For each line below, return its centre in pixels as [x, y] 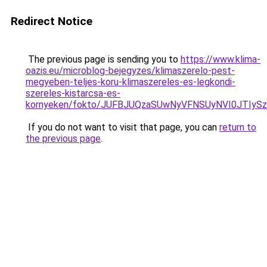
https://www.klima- [221, 59]
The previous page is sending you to [103, 59]
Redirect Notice [52, 21]
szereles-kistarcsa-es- [73, 93]
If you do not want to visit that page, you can [122, 127]
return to [238, 127]
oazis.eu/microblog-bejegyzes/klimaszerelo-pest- [130, 71]
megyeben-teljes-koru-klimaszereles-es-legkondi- [131, 82]
